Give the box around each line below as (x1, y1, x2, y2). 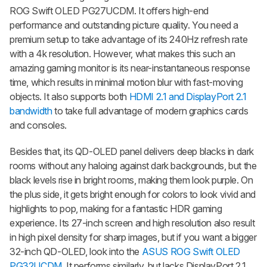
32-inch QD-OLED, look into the (10, 245, 142, 257)
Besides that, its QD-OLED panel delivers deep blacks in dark (10, 145, 254, 157)
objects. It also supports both (10, 90, 129, 103)
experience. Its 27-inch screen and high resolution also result (10, 216, 255, 229)
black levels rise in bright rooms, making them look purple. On (10, 173, 253, 186)
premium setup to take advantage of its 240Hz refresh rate (10, 33, 248, 45)
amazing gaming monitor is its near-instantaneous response (10, 61, 250, 74)
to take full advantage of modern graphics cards (52, 104, 249, 117)
